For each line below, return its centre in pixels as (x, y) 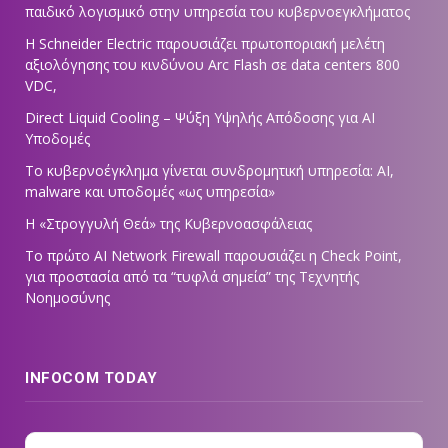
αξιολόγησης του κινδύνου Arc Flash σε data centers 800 (212, 65)
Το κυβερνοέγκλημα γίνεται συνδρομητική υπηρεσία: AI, (209, 171)
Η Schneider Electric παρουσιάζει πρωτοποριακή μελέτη (205, 44)
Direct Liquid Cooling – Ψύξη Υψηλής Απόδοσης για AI (200, 118)
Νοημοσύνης (67, 298)
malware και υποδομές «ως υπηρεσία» (150, 192)
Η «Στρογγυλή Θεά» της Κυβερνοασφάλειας (168, 224)
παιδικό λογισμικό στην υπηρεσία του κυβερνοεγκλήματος (217, 12)
